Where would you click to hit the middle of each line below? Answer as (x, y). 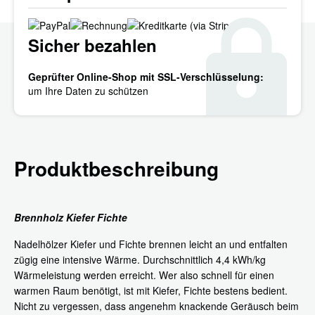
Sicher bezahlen (92, 45)
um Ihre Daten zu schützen (88, 90)
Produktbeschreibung (116, 168)
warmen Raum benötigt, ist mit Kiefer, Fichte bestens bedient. (151, 290)
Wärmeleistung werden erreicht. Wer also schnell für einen (144, 275)
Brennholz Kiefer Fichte (71, 217)
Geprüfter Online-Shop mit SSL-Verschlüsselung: (146, 76)
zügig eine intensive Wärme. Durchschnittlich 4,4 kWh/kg (140, 259)
